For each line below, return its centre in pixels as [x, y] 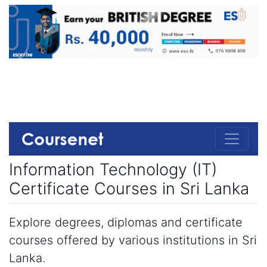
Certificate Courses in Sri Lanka [129, 188]
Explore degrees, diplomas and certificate [126, 222]
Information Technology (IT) [113, 169]
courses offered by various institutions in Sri [133, 240]
